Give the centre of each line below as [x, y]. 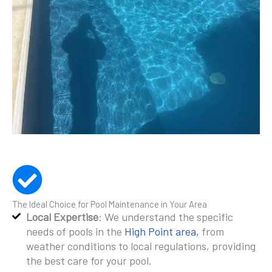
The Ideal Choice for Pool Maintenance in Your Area [110, 204]
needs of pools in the [75, 231]
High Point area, [163, 231]
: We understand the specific [165, 217]
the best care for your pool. [89, 260]
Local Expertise [62, 217]
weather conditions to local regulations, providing [141, 246]
